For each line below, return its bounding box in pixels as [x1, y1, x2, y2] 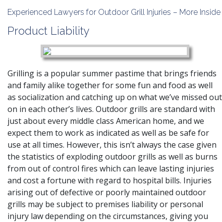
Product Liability [7, 24, 90, 37]
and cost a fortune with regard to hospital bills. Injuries [7, 175, 212, 186]
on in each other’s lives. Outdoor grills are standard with [7, 104, 215, 114]
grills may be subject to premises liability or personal [7, 199, 203, 210]
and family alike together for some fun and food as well [7, 80, 213, 91]
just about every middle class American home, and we [7, 115, 204, 126]
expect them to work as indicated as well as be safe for [7, 127, 209, 138]
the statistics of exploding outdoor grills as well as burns [7, 151, 218, 162]
